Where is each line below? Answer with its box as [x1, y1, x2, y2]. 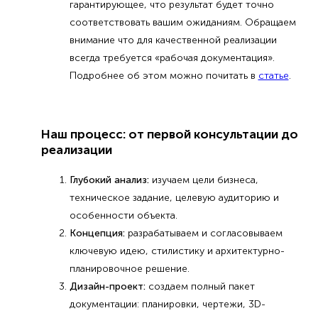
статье [258, 70, 289, 82]
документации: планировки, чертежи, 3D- [69, 297, 265, 310]
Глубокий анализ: [69, 173, 149, 186]
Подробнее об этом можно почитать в [69, 70, 258, 82]
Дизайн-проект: [69, 280, 146, 292]
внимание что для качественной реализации [69, 34, 277, 46]
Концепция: [69, 226, 125, 239]
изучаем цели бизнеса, [148, 173, 258, 186]
